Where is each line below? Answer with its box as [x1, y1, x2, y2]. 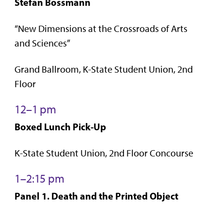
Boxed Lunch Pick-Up [15, 120, 106, 133]
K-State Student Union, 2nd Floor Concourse [15, 147, 193, 159]
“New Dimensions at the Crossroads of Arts [15, 22, 187, 34]
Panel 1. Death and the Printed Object [15, 189, 178, 202]
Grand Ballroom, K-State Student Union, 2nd [15, 63, 193, 75]
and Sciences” [15, 37, 70, 49]
